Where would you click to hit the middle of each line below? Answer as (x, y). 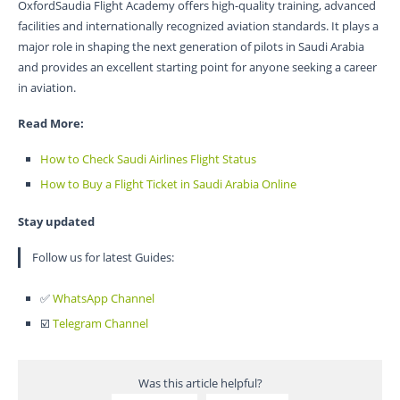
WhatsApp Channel (104, 299)
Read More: (51, 124)
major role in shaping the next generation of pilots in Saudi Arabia (191, 47)
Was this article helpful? (200, 383)
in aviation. (47, 88)
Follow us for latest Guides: (104, 258)
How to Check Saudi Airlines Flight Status (148, 159)
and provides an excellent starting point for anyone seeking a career (197, 67)
